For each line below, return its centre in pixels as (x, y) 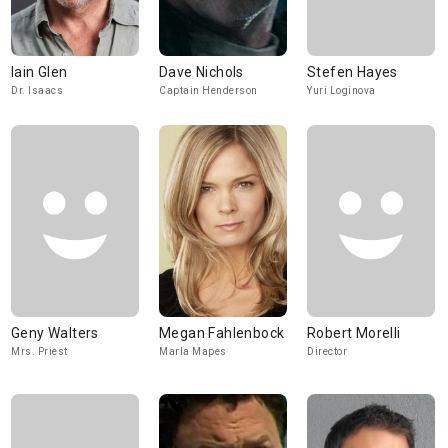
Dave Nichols (201, 72)
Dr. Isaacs (37, 90)
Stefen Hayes (352, 72)
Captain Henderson (208, 90)
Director (327, 351)
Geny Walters (55, 333)
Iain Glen (39, 72)
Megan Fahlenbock (222, 333)
